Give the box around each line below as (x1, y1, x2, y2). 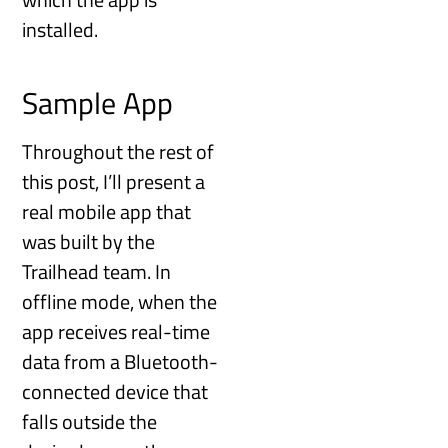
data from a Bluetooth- (22, 345, 219, 377)
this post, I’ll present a (22, 165, 206, 197)
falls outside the (22, 405, 158, 437)
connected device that (22, 375, 209, 407)
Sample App (22, 79, 174, 126)
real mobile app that (22, 195, 192, 227)
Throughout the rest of (22, 135, 215, 167)
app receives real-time (22, 315, 211, 347)
